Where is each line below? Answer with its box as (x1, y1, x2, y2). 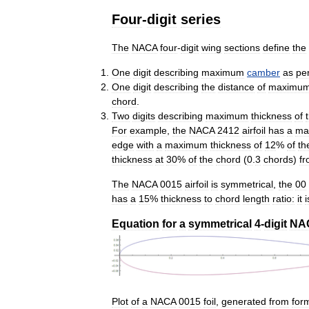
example (130, 124, 167, 136)
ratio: (272, 192, 295, 204)
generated (221, 295, 266, 307)
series (181, 11, 221, 27)
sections (224, 41, 260, 53)
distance (218, 81, 255, 92)
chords (263, 153, 293, 165)
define (263, 41, 290, 53)
